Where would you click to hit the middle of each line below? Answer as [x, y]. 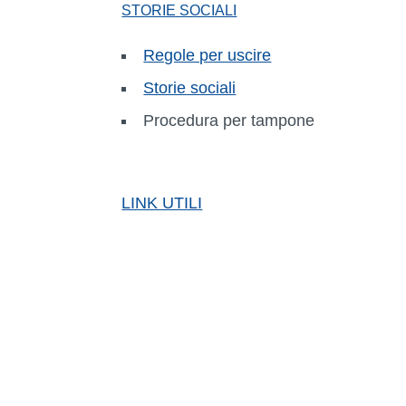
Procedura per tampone [229, 120]
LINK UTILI [162, 203]
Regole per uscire [208, 55]
